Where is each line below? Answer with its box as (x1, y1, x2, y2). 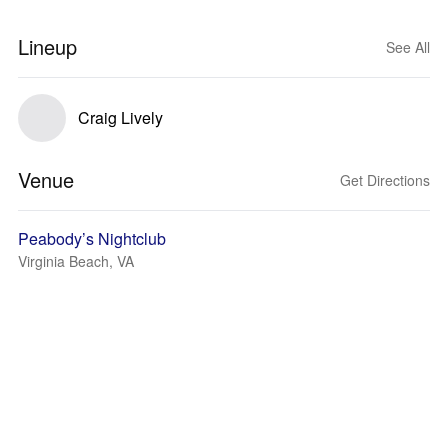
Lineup (18, 32, 77, 61)
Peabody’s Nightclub (18, 227, 166, 250)
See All (386, 37, 430, 57)
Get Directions (340, 170, 430, 190)
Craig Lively (78, 106, 163, 129)
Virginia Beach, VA (18, 251, 134, 271)
